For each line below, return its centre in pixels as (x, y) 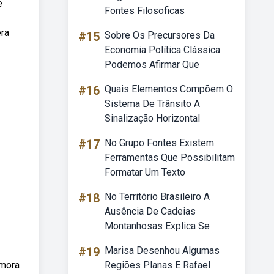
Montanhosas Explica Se (157, 226)
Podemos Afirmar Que (152, 65)
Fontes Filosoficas (145, 11)
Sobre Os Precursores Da (160, 35)
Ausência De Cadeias (150, 211)
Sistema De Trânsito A (152, 104)
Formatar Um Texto (145, 172)
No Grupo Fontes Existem (159, 143)
